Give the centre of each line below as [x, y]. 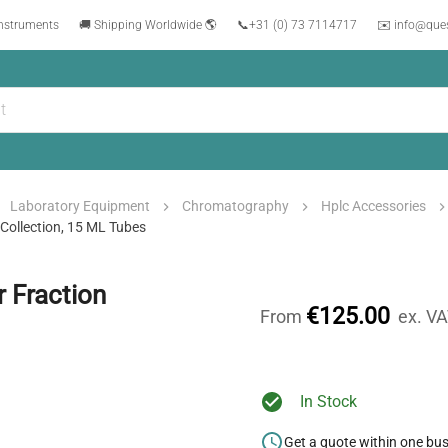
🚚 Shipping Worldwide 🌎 [148, 24]
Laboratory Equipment [80, 206]
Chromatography [236, 206]
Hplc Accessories [374, 206]
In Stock [328, 402]
